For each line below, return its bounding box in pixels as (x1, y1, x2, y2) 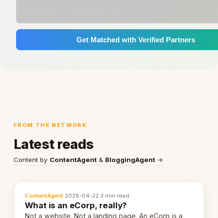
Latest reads (14, 136, 94, 153)
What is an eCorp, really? (25, 200, 127, 211)
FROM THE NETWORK (14, 121, 88, 128)
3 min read (100, 192, 130, 200)
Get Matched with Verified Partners (76, 35, 195, 44)
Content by (14, 156, 50, 164)
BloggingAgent (105, 156, 155, 164)
